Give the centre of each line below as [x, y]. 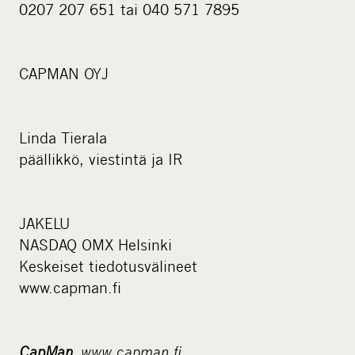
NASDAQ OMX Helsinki [95, 245]
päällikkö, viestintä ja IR [101, 159]
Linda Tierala [63, 138]
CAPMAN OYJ [64, 74]
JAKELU [44, 223]
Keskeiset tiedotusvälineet [108, 266]
